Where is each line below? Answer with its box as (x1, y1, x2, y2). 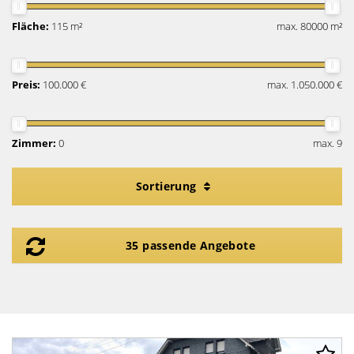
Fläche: (12, 19, 49, 33)
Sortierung (135, 179, 200, 194)
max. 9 (313, 136, 342, 150)
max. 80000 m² (277, 19, 342, 33)
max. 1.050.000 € (267, 77, 342, 92)
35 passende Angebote (126, 238, 255, 253)
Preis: (12, 77, 40, 92)
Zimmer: (12, 136, 56, 150)
